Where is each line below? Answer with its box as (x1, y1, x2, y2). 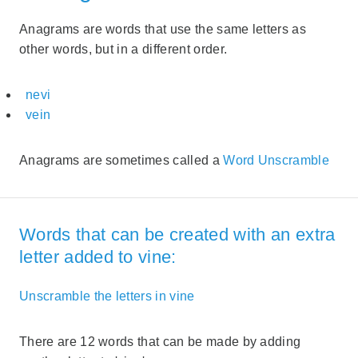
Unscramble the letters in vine (19, 288, 195, 303)
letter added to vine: (19, 246, 177, 267)
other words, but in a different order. (19, 42, 228, 57)
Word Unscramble (223, 153, 330, 168)
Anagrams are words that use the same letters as (19, 22, 307, 37)
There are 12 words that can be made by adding (19, 334, 301, 348)
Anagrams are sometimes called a (19, 153, 224, 168)
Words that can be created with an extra (19, 224, 336, 245)
